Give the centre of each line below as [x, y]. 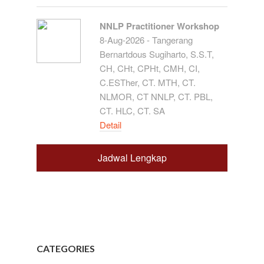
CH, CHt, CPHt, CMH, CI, [150, 68]
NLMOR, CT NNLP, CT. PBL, [156, 97]
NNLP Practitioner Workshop [160, 26]
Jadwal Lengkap [132, 158]
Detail [111, 125]
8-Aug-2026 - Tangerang [146, 40]
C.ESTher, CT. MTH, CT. [148, 82]
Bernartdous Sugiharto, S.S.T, [157, 54]
